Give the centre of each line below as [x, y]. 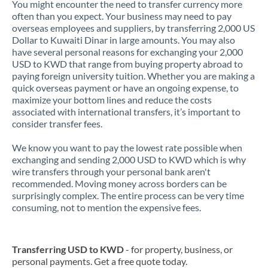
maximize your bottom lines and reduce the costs [112, 100]
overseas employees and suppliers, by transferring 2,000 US [133, 28]
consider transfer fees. [57, 124]
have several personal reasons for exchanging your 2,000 [127, 52]
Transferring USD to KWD [68, 249]
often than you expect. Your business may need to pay [122, 16]
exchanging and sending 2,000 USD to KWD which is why [129, 159]
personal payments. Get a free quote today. [100, 261]
